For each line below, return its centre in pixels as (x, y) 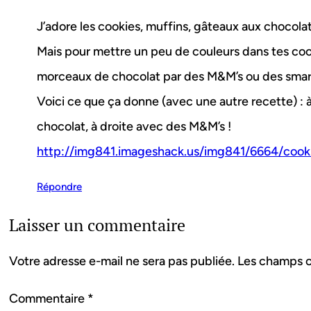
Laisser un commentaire (97, 225)
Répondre (59, 187)
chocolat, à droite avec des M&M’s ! (134, 127)
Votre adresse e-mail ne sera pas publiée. (122, 261)
